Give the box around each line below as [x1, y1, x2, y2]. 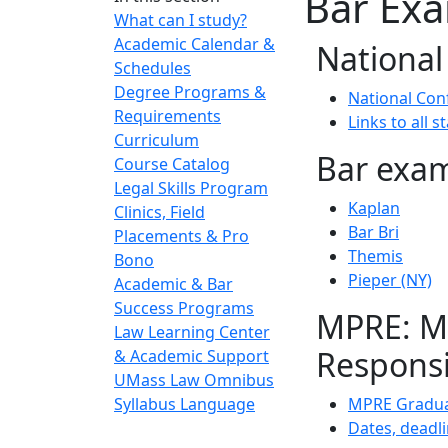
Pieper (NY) [348, 269, 432, 291]
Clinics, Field [114, 201, 205, 223]
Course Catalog [114, 153, 230, 175]
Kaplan [348, 197, 400, 219]
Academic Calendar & [114, 33, 275, 55]
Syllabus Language [114, 393, 255, 415]
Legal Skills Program [114, 177, 268, 199]
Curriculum [114, 129, 199, 151]
